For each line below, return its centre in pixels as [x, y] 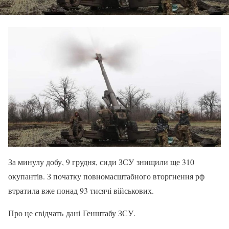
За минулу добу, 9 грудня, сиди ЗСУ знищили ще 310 [101, 162]
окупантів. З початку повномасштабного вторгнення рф [106, 176]
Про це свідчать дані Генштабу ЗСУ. [73, 213]
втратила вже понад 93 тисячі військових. [81, 190]
